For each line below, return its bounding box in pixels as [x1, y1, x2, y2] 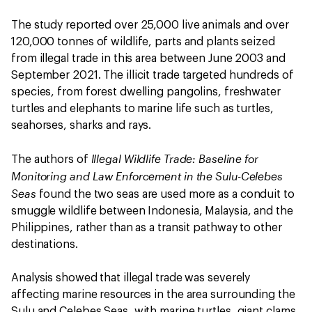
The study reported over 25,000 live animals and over [11, 19, 289, 31]
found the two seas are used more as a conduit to [36, 189, 295, 200]
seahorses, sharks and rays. [11, 120, 152, 131]
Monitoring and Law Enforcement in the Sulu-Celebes [11, 169, 283, 182]
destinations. [11, 239, 78, 250]
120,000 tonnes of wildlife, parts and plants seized [11, 36, 275, 47]
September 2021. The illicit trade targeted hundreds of [11, 70, 294, 81]
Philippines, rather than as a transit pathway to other [11, 222, 282, 233]
